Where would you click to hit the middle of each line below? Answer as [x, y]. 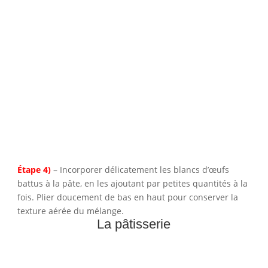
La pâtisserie [134, 224]
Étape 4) [34, 170]
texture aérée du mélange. [70, 211]
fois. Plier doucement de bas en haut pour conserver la [127, 197]
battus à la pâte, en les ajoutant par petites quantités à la [132, 184]
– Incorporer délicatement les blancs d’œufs [141, 170]
